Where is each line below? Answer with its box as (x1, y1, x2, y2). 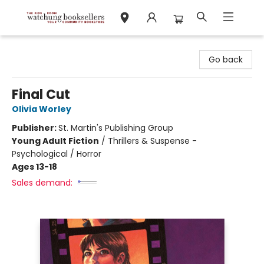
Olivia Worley (12, 103, 71, 115)
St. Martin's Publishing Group (58, 122, 173, 134)
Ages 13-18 (12, 161, 57, 173)
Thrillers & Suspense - (108, 135, 197, 147)
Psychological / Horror (12, 148, 101, 160)
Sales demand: (12, 177, 72, 189)
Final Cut (12, 85, 70, 104)
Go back (209, 54, 243, 65)
